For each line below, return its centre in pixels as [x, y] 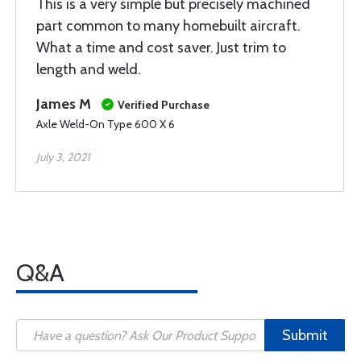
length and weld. [89, 69]
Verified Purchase [164, 105]
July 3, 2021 [63, 157]
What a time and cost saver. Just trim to [161, 48]
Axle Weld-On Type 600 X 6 [106, 124]
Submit [305, 335]
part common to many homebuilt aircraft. [168, 26]
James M [64, 104]
